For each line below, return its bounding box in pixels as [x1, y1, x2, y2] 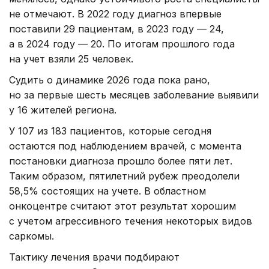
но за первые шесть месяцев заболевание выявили [9, 89, 259, 101]
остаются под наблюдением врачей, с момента [9, 140, 241, 153]
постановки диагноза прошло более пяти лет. [9, 155, 232, 168]
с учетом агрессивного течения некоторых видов [9, 215, 252, 228]
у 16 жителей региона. [9, 104, 116, 116]
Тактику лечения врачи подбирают [9, 251, 180, 264]
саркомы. [9, 230, 54, 243]
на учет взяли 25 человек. [9, 53, 133, 65]
